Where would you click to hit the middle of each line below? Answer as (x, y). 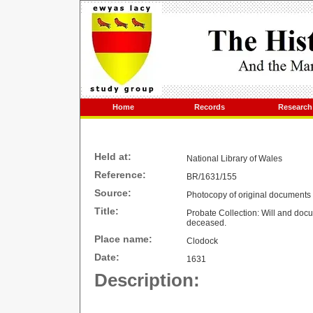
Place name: (123, 239)
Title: (107, 211)
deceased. (206, 223)
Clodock (202, 241)
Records (209, 107)
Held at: (113, 156)
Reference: (120, 175)
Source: (113, 193)
